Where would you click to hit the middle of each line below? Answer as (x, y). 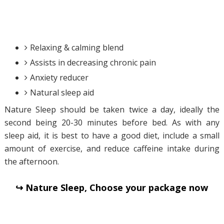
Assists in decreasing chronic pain (93, 63)
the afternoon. (31, 162)
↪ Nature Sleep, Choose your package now (112, 188)
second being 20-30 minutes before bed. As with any (112, 123)
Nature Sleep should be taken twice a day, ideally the (112, 110)
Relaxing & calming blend (76, 48)
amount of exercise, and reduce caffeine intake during (112, 149)
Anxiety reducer (59, 78)
